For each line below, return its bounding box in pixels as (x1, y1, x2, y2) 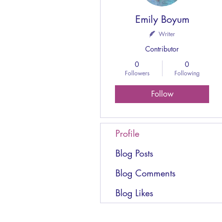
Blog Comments (115, 166, 175, 179)
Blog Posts (115, 147, 153, 159)
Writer (159, 29, 175, 38)
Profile (115, 127, 139, 139)
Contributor (145, 44, 179, 54)
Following (174, 68, 200, 77)
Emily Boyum (135, 12, 189, 26)
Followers (124, 68, 150, 77)
